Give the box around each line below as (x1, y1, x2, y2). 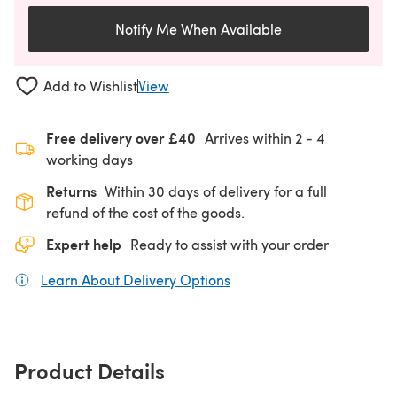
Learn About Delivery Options (41, 269, 230, 289)
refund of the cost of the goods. (46, 202, 245, 222)
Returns (46, 180, 97, 201)
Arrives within (205, 128, 295, 147)
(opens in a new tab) (230, 269, 362, 289)
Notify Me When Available (115, 19, 282, 38)
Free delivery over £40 (46, 127, 196, 148)
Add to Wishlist (43, 76, 137, 96)
